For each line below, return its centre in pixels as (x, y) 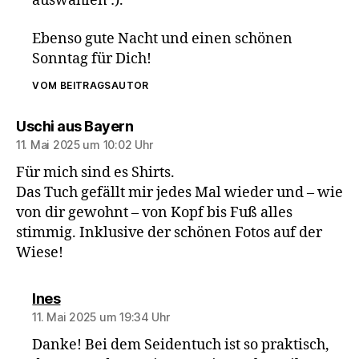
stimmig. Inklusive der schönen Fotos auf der (169, 232)
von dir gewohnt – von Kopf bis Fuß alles (154, 212)
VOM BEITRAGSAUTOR (91, 85)
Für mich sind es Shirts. (95, 172)
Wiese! (40, 252)
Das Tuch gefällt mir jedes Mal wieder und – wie (179, 192)
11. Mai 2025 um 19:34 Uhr (101, 317)
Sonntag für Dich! (92, 58)
